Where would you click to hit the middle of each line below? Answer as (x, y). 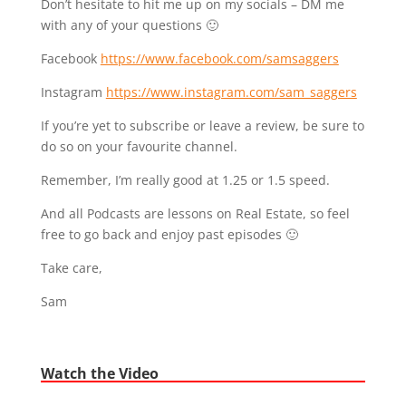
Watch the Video (99, 373)
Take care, (71, 267)
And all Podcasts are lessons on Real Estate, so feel (195, 213)
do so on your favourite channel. (139, 146)
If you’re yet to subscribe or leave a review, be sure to (202, 125)
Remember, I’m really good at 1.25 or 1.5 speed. (185, 179)
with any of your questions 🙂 (129, 24)
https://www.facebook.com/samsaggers (219, 58)
